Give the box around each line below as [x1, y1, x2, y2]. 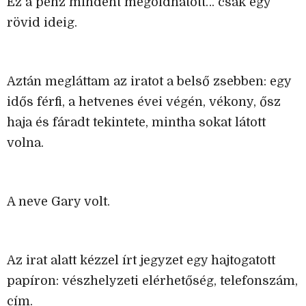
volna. [7, 136, 44, 150]
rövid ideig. [7, 16, 77, 30]
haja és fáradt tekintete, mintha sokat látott [7, 115, 266, 130]
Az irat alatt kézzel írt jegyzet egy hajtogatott [7, 253, 275, 268]
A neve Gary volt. [7, 195, 110, 209]
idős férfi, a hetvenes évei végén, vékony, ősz [7, 95, 281, 109]
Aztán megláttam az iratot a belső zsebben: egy [7, 74, 291, 89]
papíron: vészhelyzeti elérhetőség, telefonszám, [7, 274, 298, 288]
